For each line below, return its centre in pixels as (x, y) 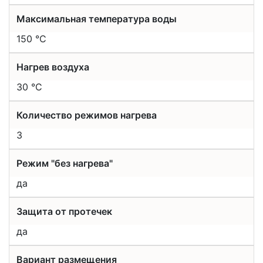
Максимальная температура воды (97, 19)
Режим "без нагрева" (65, 163)
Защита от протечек (64, 211)
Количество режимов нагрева (87, 115)
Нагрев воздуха (53, 67)
